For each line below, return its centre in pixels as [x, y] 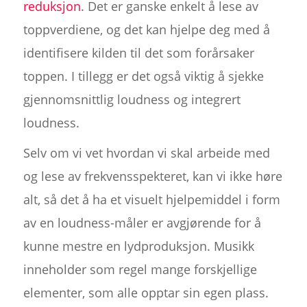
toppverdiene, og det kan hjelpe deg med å [146, 29]
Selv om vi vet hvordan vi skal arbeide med [146, 152]
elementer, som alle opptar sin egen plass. [146, 292]
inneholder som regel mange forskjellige [140, 269]
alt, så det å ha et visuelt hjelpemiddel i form [151, 199]
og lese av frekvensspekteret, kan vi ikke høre [152, 176]
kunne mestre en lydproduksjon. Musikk [138, 246]
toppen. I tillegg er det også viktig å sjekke [143, 76]
